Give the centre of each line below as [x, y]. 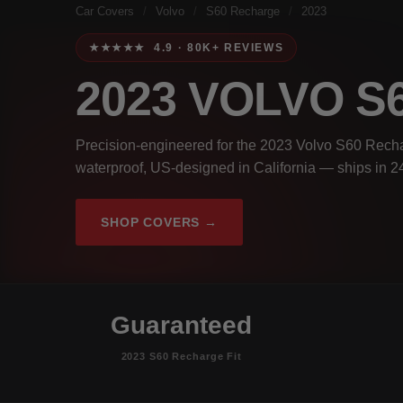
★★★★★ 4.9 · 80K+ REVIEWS [187, 47]
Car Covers [105, 11]
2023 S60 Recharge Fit [181, 356]
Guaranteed [182, 325]
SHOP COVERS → [159, 222]
